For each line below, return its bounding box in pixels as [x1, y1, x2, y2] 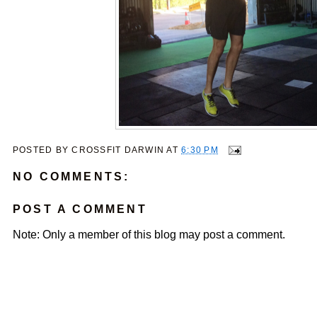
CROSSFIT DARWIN [71, 144, 165, 155]
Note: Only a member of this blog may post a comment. [13, 229, 285, 241]
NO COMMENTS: [13, 171, 130, 183]
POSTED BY [13, 144, 72, 155]
